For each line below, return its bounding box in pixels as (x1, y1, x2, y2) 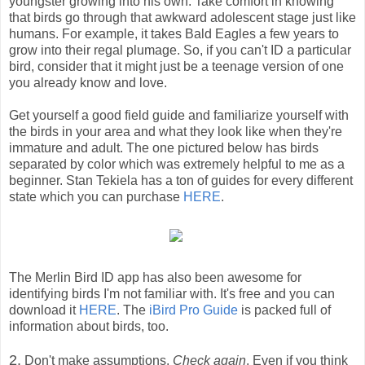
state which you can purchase (9, 190, 183, 204)
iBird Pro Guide (149, 303, 238, 318)
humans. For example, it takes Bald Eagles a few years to (9, 27, 339, 42)
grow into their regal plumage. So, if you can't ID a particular (9, 43, 351, 58)
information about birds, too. (9, 319, 169, 334)
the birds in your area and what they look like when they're (9, 125, 342, 139)
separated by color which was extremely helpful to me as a (9, 157, 345, 172)
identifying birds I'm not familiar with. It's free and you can (9, 287, 335, 301)
